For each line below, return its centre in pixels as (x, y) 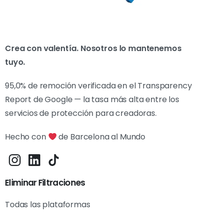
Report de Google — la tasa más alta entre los (92, 100)
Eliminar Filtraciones (45, 183)
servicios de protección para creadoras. (81, 113)
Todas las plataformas (48, 205)
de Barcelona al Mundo (101, 137)
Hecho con (27, 137)
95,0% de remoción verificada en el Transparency (98, 86)
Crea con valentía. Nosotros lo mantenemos (93, 49)
